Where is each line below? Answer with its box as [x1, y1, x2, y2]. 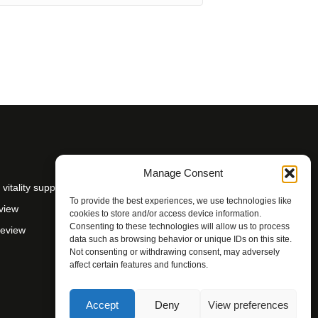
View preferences [207, 298, 289, 311]
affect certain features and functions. [70, 260, 208, 270]
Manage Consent [143, 167, 223, 179]
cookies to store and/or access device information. [70, 209, 261, 219]
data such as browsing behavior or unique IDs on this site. [70, 234, 292, 244]
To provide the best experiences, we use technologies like [70, 196, 292, 206]
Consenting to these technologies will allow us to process [70, 221, 290, 231]
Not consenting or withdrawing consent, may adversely [70, 247, 280, 257]
